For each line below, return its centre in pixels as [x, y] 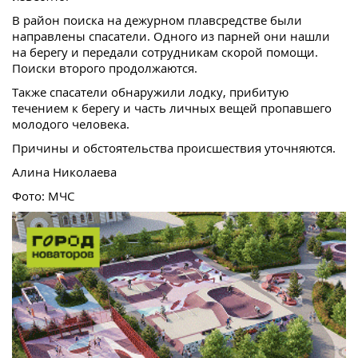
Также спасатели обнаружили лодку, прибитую [150, 91]
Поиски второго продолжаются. [105, 68]
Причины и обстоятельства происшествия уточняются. [174, 147]
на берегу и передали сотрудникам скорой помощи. [165, 52]
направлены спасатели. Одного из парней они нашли [171, 36]
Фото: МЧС [43, 195]
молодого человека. [71, 123]
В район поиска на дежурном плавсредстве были [157, 20]
